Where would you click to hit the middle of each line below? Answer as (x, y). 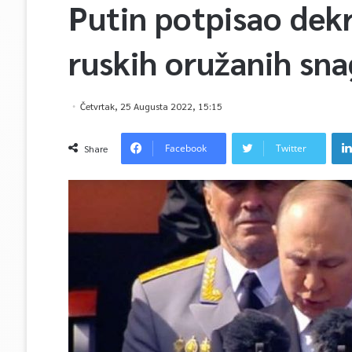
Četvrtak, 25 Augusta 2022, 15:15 (151, 106)
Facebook (185, 148)
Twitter (291, 148)
